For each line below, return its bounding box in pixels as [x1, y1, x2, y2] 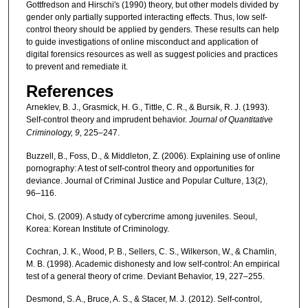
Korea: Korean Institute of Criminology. [25, 223, 169, 234]
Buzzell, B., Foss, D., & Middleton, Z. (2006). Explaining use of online [25, 151, 280, 162]
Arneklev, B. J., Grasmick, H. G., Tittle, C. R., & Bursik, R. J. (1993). [25, 102, 269, 112]
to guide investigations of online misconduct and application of [25, 37, 258, 47]
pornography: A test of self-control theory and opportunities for [25, 164, 254, 174]
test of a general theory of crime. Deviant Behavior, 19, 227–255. [25, 271, 265, 281]
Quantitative [228, 114, 273, 124]
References [25, 81, 113, 100]
